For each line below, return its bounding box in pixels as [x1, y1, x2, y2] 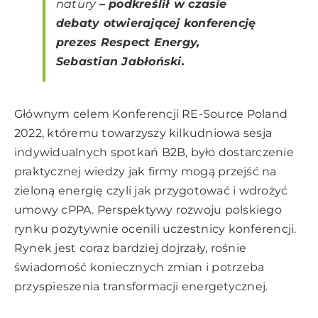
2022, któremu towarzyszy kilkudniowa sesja [14, 126, 273, 141]
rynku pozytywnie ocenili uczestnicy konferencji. [14, 222, 297, 236]
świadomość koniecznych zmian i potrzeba [14, 261, 265, 275]
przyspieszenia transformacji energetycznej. [14, 280, 268, 294]
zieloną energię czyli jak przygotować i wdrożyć [14, 184, 288, 198]
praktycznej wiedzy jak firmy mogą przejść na [14, 165, 277, 179]
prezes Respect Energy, [56, 35, 200, 50]
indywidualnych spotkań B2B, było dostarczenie [14, 146, 294, 160]
